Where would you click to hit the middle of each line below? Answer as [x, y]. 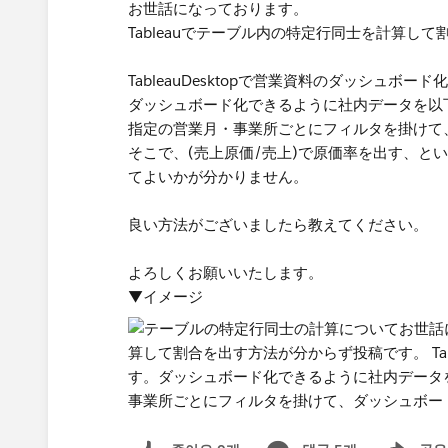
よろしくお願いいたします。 [225, 272]
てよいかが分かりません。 [218, 176]
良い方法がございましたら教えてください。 [278, 224]
